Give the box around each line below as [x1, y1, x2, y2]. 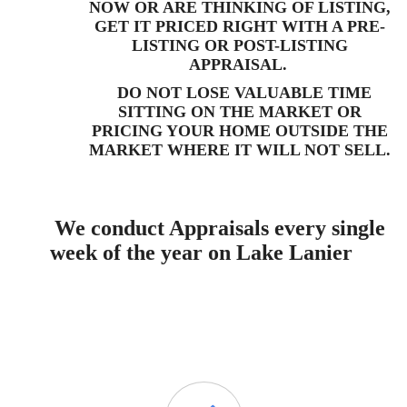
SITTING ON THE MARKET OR [118, 102, 362, 121]
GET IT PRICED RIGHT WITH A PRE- [94, 16, 385, 35]
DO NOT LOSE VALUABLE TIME [108, 83, 372, 102]
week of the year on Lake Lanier [49, 240, 352, 264]
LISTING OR [132, 35, 233, 55]
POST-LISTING [233, 35, 348, 55]
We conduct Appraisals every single [49, 215, 385, 240]
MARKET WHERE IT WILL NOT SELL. [89, 140, 391, 159]
